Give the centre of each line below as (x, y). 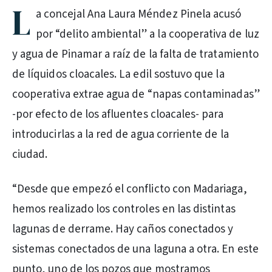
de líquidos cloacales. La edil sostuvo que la (118, 74)
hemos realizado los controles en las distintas (124, 209)
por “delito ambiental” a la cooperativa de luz (148, 34)
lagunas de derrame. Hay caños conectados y (123, 229)
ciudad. (30, 155)
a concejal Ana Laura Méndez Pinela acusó (139, 14)
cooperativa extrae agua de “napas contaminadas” (136, 94)
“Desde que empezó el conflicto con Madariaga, (130, 189)
